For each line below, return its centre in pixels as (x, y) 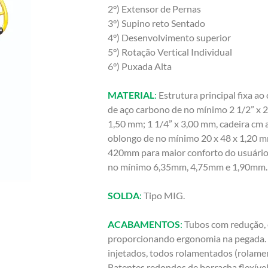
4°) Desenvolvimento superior (169, 38)
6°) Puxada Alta (140, 66)
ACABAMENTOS (144, 224)
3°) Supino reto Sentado (156, 23)
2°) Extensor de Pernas (154, 9)
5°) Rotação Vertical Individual (170, 52)
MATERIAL (131, 95)
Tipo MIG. (163, 196)
